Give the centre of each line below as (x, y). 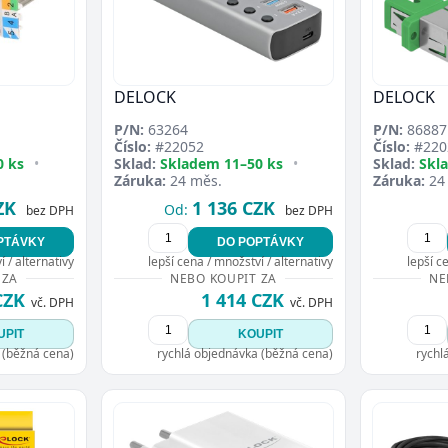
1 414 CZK (242, 299)
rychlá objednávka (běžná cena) (245, 353)
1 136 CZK (233, 207)
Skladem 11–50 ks (221, 163)
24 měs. (194, 180)
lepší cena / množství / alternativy (240, 261)
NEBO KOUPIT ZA (223, 278)
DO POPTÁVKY (260, 241)
